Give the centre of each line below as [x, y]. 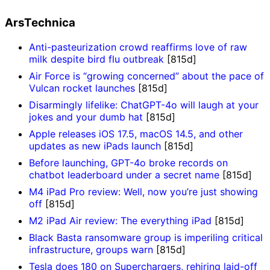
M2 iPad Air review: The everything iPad [120, 221]
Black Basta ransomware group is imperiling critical [146, 238]
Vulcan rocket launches [82, 88]
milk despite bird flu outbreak [96, 59]
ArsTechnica [40, 23]
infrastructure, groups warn [91, 250]
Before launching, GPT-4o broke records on [128, 163]
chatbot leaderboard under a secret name [124, 175]
